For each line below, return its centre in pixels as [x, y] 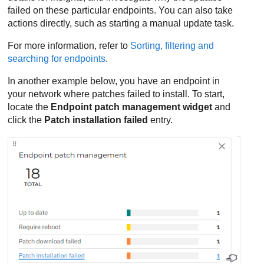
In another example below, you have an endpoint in [114, 81]
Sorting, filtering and [172, 45]
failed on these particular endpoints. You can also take [121, 10]
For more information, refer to [69, 45]
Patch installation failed [96, 120]
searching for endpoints [57, 58]
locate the [29, 107]
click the [26, 120]
